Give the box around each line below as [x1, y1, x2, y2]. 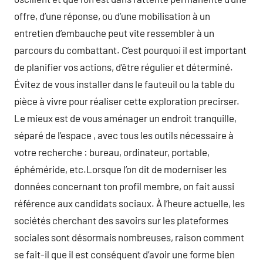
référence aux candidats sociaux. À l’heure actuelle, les [14, 197, 245, 209]
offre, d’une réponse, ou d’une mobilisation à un [14, 10, 210, 22]
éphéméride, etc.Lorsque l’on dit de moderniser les [14, 163, 227, 175]
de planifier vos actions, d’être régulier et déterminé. [14, 61, 233, 73]
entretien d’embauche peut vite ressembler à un [14, 27, 214, 39]
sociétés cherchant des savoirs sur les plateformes [14, 214, 228, 226]
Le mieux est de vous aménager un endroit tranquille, [14, 112, 237, 124]
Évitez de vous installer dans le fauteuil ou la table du [14, 78, 235, 90]
